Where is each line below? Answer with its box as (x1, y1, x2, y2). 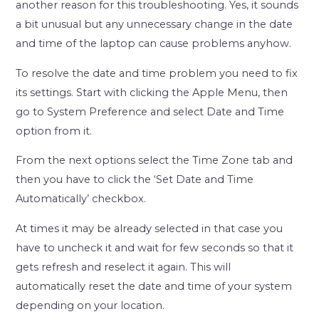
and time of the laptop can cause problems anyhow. (16, 38, 292, 51)
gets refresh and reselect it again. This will (16, 261, 231, 274)
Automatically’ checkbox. (16, 193, 147, 206)
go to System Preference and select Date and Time (16, 105, 285, 119)
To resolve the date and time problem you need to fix (16, 67, 298, 80)
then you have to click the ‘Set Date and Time (16, 174, 254, 187)
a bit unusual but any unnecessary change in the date (16, 19, 293, 32)
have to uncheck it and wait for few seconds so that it (16, 241, 294, 255)
